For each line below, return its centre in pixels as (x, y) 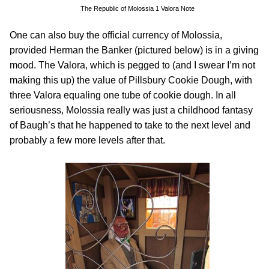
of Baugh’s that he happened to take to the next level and (130, 125)
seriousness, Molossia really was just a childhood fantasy (131, 110)
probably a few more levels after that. (87, 140)
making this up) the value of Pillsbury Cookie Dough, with (131, 80)
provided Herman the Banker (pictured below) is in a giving (134, 50)
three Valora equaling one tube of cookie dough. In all (123, 95)
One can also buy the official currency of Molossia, (116, 35)
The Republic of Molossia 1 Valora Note (138, 8)
